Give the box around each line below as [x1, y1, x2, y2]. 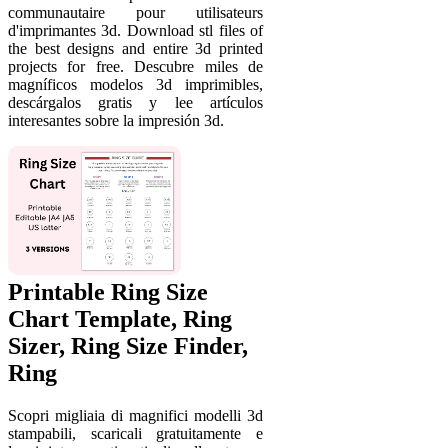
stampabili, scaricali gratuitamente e [8, 425, 263, 443]
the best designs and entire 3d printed [8, 39, 263, 57]
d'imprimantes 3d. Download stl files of [8, 21, 263, 39]
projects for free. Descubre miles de [8, 57, 263, 75]
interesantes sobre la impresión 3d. [8, 111, 224, 129]
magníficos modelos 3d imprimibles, [8, 75, 263, 93]
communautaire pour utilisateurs [8, 3, 263, 21]
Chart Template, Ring [8, 306, 232, 333]
